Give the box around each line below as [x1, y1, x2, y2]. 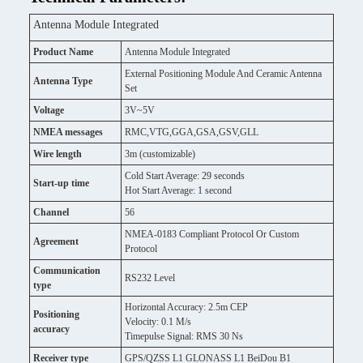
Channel [33, 207, 69, 218]
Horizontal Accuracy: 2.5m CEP [125, 301, 248, 313]
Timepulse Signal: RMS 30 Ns [125, 331, 243, 342]
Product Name [33, 46, 93, 58]
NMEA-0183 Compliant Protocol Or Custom [125, 228, 299, 240]
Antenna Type [33, 75, 92, 87]
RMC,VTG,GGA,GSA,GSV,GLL [125, 126, 258, 138]
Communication [33, 265, 100, 276]
